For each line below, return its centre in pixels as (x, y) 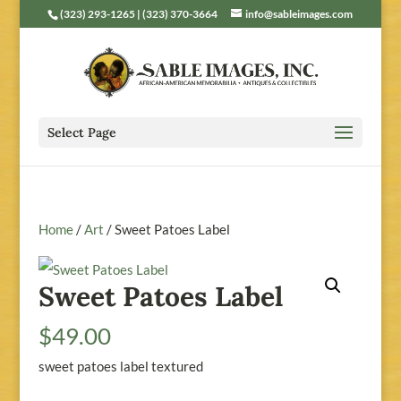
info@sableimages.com (299, 14)
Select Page (81, 132)
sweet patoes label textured (120, 366)
